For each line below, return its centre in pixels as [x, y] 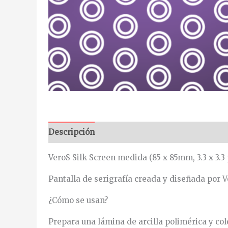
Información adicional [147, 132]
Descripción [71, 132]
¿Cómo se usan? [78, 200]
